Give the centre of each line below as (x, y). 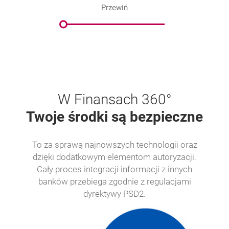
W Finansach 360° (114, 99)
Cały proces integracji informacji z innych (114, 169)
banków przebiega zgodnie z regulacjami (114, 181)
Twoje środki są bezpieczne (114, 117)
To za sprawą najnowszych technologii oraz (114, 145)
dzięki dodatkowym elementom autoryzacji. (114, 157)
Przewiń (114, 8)
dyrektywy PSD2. (114, 194)
